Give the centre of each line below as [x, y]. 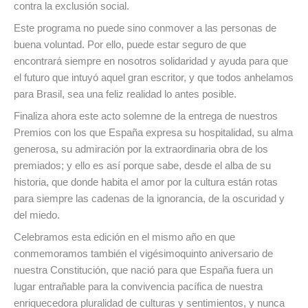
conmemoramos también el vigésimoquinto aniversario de [143, 254]
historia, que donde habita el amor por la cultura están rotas [146, 182]
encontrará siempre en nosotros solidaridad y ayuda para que [151, 61]
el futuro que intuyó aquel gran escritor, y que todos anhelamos [154, 78]
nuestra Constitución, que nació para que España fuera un [143, 270]
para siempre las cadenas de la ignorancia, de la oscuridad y [149, 199]
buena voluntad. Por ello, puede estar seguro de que [130, 45]
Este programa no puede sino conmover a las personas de [145, 28]
